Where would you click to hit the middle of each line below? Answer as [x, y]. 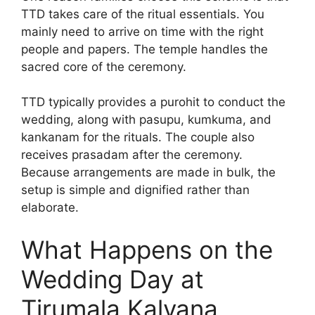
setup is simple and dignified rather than [135, 190]
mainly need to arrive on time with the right [142, 31]
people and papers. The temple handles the [144, 49]
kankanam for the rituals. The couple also [138, 137]
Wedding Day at [112, 279]
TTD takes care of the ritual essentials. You [143, 14]
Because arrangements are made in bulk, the [148, 173]
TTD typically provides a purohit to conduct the [153, 102]
